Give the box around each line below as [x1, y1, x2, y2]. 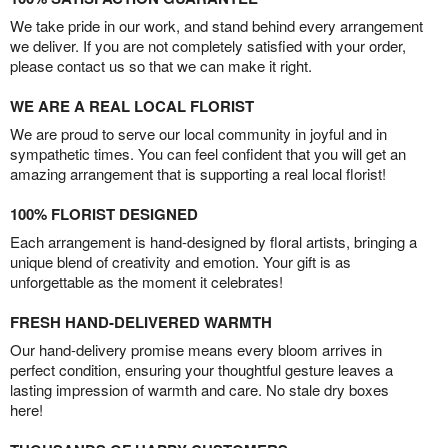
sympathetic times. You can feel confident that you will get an [10, 143, 406, 165]
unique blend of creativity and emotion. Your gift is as [10, 251, 351, 273]
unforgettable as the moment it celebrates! [10, 271, 283, 293]
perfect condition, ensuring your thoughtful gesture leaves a [10, 359, 393, 381]
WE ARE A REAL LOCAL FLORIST [10, 95, 254, 118]
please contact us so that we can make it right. [10, 55, 312, 77]
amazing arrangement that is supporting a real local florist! [10, 163, 386, 185]
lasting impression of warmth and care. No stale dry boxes [10, 379, 389, 401]
